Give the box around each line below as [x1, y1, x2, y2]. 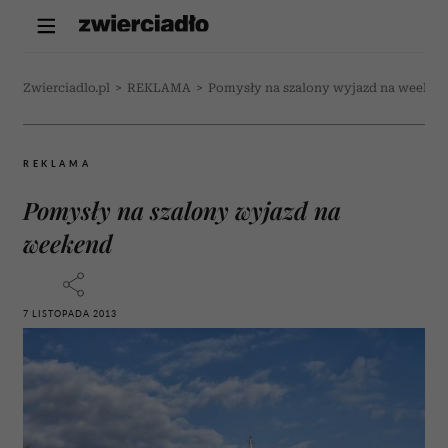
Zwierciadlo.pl [23, 81, 110, 95]
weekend [23, 227, 113, 259]
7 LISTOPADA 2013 [23, 308, 117, 319]
